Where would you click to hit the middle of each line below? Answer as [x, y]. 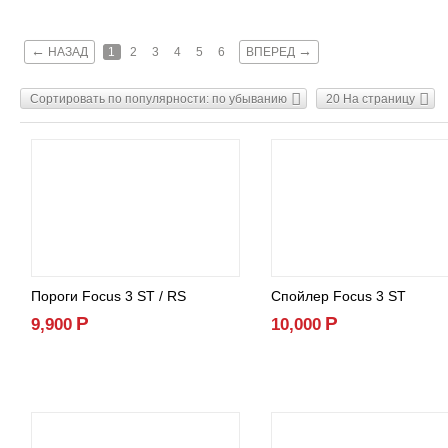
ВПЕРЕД [272, 52]
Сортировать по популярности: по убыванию [158, 99]
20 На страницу [370, 99]
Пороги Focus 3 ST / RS [108, 296]
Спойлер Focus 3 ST [338, 296]
